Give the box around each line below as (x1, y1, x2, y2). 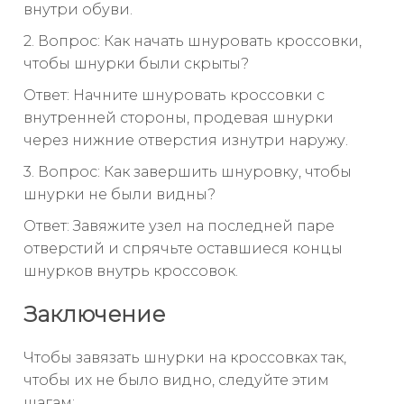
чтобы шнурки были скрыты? (23, 55, 249, 72)
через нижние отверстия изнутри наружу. (23, 132, 348, 149)
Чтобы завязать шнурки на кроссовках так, (23, 348, 346, 366)
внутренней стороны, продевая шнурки (23, 109, 334, 126)
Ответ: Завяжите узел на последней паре (23, 217, 335, 234)
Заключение (23, 300, 165, 327)
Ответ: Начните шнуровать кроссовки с (23, 87, 325, 104)
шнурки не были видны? (23, 186, 216, 203)
